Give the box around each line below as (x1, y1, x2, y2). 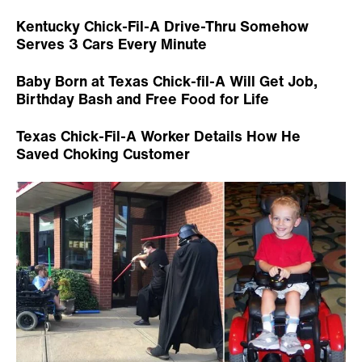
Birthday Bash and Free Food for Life (16, 87, 269, 109)
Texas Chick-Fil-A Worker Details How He (16, 124, 301, 146)
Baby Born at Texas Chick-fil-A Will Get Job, (16, 69, 318, 91)
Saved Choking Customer (16, 142, 190, 164)
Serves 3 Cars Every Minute (16, 32, 207, 54)
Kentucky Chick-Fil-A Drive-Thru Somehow (16, 15, 309, 36)
